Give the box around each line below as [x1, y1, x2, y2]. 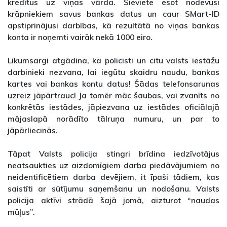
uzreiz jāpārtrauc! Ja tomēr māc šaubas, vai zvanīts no [8, 90, 219, 101]
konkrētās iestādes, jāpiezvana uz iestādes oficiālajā [8, 102, 219, 112]
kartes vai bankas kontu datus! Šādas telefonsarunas [8, 79, 219, 89]
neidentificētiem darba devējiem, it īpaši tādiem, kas [8, 172, 219, 182]
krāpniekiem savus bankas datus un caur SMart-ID [8, 9, 219, 19]
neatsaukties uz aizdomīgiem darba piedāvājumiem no [8, 160, 219, 171]
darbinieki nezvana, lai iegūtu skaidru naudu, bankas [8, 67, 219, 78]
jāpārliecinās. [8, 125, 62, 136]
